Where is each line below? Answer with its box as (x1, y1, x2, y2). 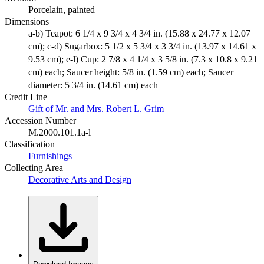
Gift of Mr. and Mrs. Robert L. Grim (28, 104, 164, 114)
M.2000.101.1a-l (28, 127, 91, 138)
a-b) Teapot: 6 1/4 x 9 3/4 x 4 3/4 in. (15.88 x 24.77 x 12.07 (28, 28, 250, 39)
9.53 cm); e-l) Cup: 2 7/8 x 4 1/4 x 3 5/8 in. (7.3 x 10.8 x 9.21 (28, 54, 258, 65)
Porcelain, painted (28, 5, 95, 15)
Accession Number (5, 115, 76, 126)
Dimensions (5, 16, 49, 27)
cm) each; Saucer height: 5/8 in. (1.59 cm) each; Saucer (28, 67, 233, 78)
